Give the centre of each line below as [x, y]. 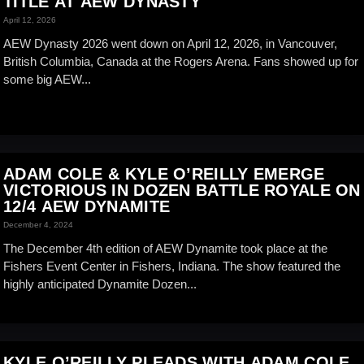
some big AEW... [47, 79]
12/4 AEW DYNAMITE [87, 206]
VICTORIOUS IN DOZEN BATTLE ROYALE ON [182, 190]
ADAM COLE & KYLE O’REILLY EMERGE [164, 174]
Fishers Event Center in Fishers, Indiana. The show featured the [172, 266]
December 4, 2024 [38, 225]
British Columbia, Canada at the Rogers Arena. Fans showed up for [181, 61]
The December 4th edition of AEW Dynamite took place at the [165, 248]
